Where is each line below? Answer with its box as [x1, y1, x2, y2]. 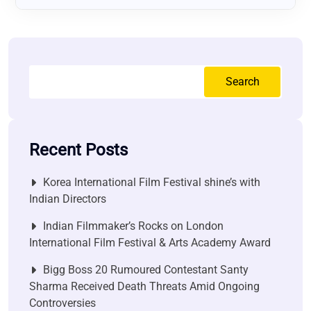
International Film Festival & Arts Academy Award [29, 236, 271, 250]
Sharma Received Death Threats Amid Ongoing [29, 280, 260, 294]
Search [225, 75, 260, 89]
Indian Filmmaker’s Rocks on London [43, 219, 224, 233]
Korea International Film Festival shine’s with [43, 176, 260, 190]
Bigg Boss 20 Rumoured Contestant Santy [43, 263, 249, 277]
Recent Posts [29, 140, 128, 160]
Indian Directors [29, 192, 106, 206]
